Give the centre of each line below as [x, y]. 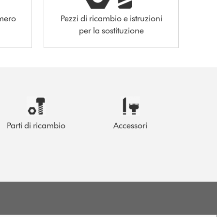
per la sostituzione [111, 30]
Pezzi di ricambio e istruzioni [111, 18]
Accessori [130, 125]
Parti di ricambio [36, 125]
